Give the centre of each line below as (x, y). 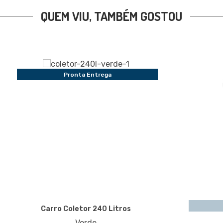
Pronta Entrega (87, 74)
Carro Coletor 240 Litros (86, 209)
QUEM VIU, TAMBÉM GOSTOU (111, 16)
